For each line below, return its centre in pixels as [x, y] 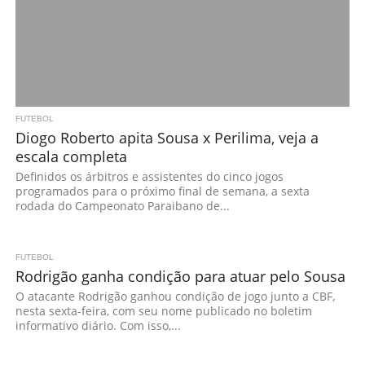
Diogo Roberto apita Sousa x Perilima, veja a [167, 137]
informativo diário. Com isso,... [98, 325]
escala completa [71, 156]
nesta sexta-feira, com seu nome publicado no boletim [163, 311]
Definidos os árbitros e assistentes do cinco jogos [149, 176]
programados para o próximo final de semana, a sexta [162, 191]
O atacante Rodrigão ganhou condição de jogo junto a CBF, [175, 296]
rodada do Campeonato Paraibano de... [122, 206]
